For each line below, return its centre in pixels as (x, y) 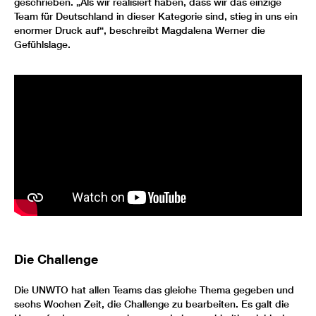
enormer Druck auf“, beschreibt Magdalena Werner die (140, 30)
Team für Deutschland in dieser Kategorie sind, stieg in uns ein (156, 16)
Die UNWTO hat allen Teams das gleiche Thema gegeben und (154, 290)
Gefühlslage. (42, 44)
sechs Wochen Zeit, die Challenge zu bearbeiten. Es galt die (152, 304)
